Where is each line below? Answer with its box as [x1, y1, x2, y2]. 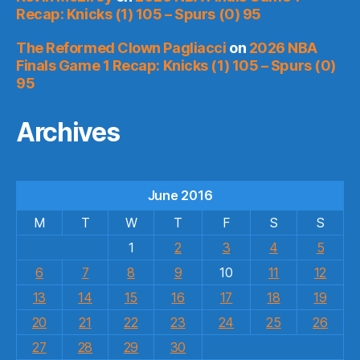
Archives [16, 116, 120, 148]
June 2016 [147, 186, 213, 203]
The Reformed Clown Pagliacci [16, 39, 227, 56]
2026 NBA [248, 39, 318, 56]
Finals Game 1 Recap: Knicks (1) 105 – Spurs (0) [16, 56, 336, 74]
